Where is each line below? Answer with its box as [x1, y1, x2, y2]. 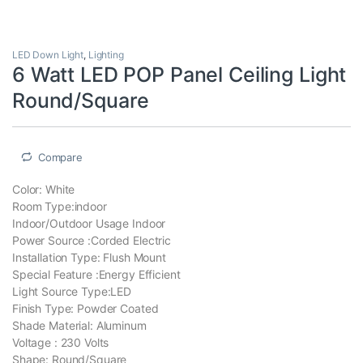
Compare [37, 150, 83, 164]
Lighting [88, 48, 124, 61]
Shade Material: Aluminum [12, 318, 147, 333]
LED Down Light [12, 48, 84, 61]
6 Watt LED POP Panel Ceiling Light [12, 62, 347, 87]
